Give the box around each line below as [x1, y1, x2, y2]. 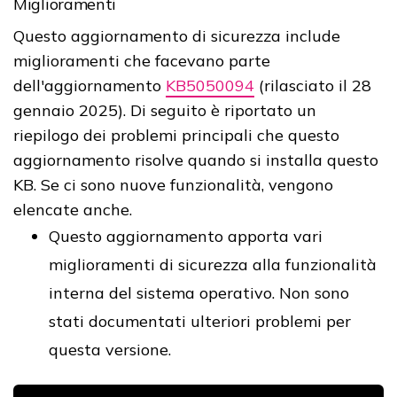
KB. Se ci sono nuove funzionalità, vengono [13, 174, 333, 195]
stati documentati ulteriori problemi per [49, 310, 351, 331]
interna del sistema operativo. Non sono [49, 282, 349, 303]
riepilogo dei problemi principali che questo [13, 124, 339, 145]
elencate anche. [13, 198, 136, 220]
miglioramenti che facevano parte [13, 50, 270, 71]
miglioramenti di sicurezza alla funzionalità [49, 253, 377, 275]
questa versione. [49, 339, 171, 360]
